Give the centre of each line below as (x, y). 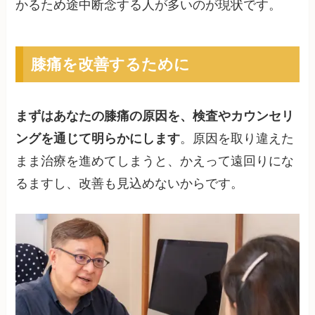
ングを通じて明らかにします (98, 139)
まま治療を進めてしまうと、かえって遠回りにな (155, 161)
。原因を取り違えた (237, 139)
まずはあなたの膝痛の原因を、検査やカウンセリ (155, 116)
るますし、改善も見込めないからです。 (130, 184)
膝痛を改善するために (110, 64)
